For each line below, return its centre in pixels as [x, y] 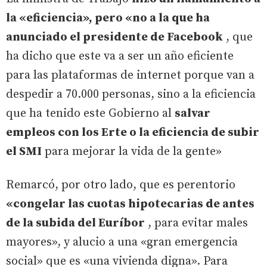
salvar [193, 113]
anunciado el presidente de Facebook [114, 37]
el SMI [24, 151]
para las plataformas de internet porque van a [130, 75]
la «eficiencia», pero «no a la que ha [108, 18]
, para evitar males [196, 223]
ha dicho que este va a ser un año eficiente [120, 56]
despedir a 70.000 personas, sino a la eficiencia [131, 94]
